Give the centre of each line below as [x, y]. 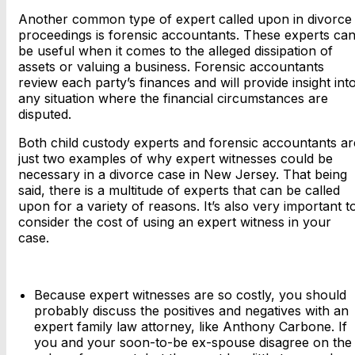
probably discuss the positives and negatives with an [191, 311]
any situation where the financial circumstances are [173, 99]
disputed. [45, 115]
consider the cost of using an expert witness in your [175, 222]
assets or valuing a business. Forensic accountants [171, 67]
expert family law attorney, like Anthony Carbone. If [191, 327]
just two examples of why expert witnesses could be [176, 159]
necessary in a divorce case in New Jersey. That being [183, 175]
